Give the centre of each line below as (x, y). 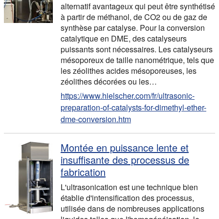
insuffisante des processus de (125, 160)
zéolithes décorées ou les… (109, 81)
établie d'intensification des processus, (127, 198)
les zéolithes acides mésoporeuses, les (129, 71)
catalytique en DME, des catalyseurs (124, 38)
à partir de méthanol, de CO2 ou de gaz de (134, 17)
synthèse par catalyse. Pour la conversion (133, 28)
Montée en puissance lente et (125, 147)
